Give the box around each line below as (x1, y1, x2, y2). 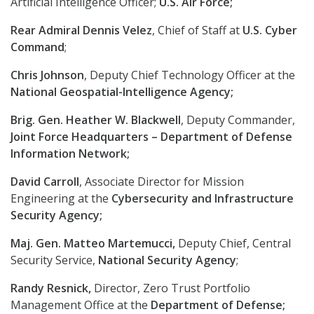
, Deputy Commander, (181, 112, 295, 128)
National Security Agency (98, 252, 236, 268)
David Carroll (11, 174, 79, 190)
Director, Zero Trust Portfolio (91, 280, 250, 296)
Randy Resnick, (11, 280, 91, 296)
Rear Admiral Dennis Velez (11, 22, 152, 39)
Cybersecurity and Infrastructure (111, 191, 294, 207)
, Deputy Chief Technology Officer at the (84, 67, 295, 83)
